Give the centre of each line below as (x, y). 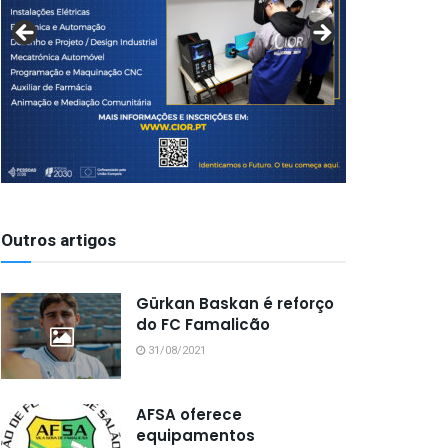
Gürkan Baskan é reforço (235, 303)
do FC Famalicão (203, 324)
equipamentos (195, 435)
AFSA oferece (189, 414)
